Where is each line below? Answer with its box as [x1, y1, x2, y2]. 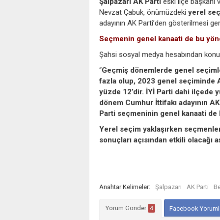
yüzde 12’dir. [99, 87, 146, 96]
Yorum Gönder [106, 204, 148, 212]
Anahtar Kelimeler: [99, 183, 150, 191]
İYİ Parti [146, 87, 173, 96]
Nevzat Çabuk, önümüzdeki [99, 7, 188, 17]
